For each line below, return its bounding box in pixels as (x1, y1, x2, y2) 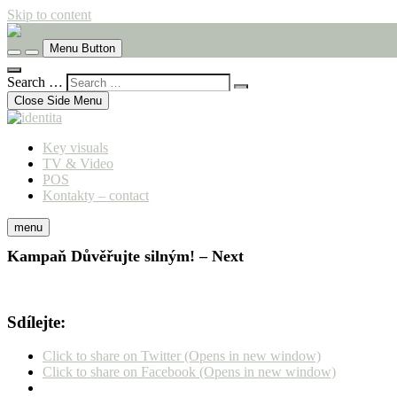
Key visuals (43, 140, 108, 155)
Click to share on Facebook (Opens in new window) (43, 364, 336, 380)
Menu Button (50, 42, 115, 55)
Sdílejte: (7, 312, 66, 331)
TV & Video (43, 156, 113, 171)
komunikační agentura (7, 39, 131, 54)
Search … (7, 74, 63, 90)
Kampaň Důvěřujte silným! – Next (7, 247, 244, 266)
